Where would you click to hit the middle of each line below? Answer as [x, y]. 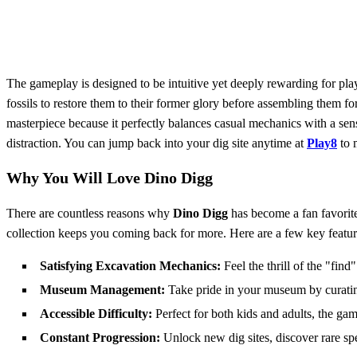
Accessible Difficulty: [96, 313]
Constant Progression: [100, 337]
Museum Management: [102, 289]
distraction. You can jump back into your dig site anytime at [157, 143]
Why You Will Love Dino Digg [110, 177]
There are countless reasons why [90, 213]
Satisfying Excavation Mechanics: [130, 265]
